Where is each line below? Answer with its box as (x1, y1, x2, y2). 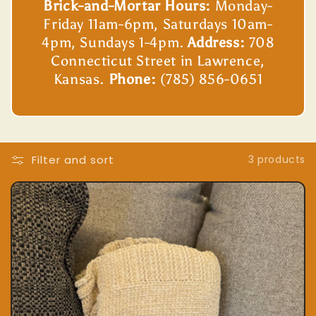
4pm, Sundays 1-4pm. (42, 33, 188, 51)
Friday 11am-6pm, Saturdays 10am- (43, 15, 273, 32)
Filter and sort (32, 152, 114, 167)
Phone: (108, 70, 157, 87)
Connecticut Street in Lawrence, (51, 51, 265, 69)
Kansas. (53, 70, 109, 87)
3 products (248, 152, 305, 167)
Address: (188, 33, 245, 51)
